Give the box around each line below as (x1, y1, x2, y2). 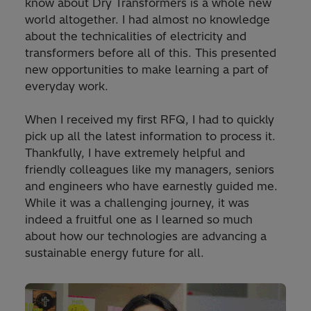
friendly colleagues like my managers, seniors (25, 162, 274, 177)
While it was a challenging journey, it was (25, 196, 249, 210)
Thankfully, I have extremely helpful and (25, 146, 245, 160)
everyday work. (25, 79, 108, 94)
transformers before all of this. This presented (25, 46, 276, 60)
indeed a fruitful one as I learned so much (25, 212, 253, 227)
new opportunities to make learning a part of (25, 62, 269, 77)
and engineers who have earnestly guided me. (25, 179, 278, 194)
